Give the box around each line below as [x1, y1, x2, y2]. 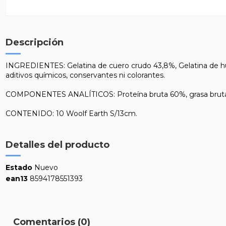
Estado [5, 162, 32, 172]
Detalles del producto [5, 139, 109, 150]
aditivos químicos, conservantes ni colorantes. [5, 70, 165, 80]
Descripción [5, 37, 64, 48]
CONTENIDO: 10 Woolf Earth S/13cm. [5, 108, 137, 118]
